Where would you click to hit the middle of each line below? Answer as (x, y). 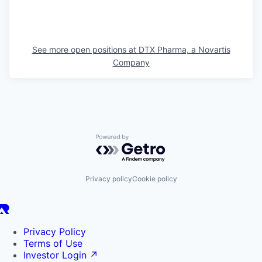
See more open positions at (85, 49)
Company (131, 62)
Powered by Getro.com (147, 139)
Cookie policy (154, 179)
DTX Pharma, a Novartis (184, 49)
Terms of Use (53, 244)
